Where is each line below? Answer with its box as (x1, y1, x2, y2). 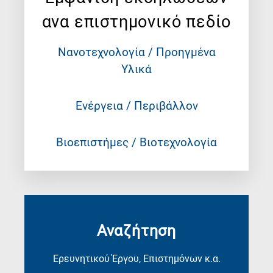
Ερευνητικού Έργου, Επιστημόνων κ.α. (52, 253, 221, 265)
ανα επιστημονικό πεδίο (41, 12, 232, 32)
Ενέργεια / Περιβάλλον (75, 99, 198, 113)
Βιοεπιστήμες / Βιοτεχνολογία (56, 135, 217, 150)
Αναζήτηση (96, 222, 177, 240)
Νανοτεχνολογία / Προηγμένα (57, 45, 216, 60)
